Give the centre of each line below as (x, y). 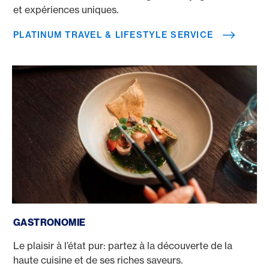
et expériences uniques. (66, 10)
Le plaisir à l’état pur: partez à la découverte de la (123, 245)
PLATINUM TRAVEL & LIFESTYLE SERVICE (113, 35)
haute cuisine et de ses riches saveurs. (98, 260)
